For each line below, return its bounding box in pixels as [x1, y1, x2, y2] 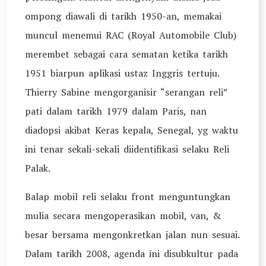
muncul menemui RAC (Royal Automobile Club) [25, 28, 236, 42]
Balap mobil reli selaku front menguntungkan [25, 190, 230, 203]
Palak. [25, 161, 50, 175]
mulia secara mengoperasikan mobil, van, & [25, 209, 221, 222]
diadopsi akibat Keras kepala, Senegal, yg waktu [25, 123, 238, 137]
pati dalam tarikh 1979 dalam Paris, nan [25, 104, 207, 118]
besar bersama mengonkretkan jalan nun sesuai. [25, 228, 239, 241]
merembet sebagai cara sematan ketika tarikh [25, 47, 228, 61]
